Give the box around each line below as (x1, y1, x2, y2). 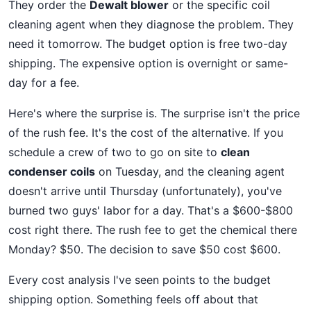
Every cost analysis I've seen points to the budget (8, 273, 271, 287)
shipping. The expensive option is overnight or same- (8, 56, 288, 70)
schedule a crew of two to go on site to (8, 145, 221, 159)
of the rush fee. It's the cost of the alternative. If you (8, 126, 283, 140)
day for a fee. (8, 76, 79, 90)
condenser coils (8, 165, 95, 178)
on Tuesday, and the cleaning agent (95, 165, 285, 178)
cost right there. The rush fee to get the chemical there (8, 223, 297, 237)
